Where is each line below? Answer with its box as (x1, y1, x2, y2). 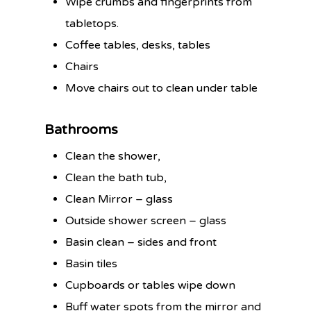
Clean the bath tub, (65, 170, 167, 185)
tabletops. (65, 16, 119, 31)
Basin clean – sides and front (65, 235, 217, 249)
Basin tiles (65, 256, 118, 271)
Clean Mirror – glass (65, 192, 174, 206)
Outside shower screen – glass (65, 213, 227, 228)
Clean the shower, (65, 149, 161, 163)
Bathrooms (44, 121, 119, 138)
